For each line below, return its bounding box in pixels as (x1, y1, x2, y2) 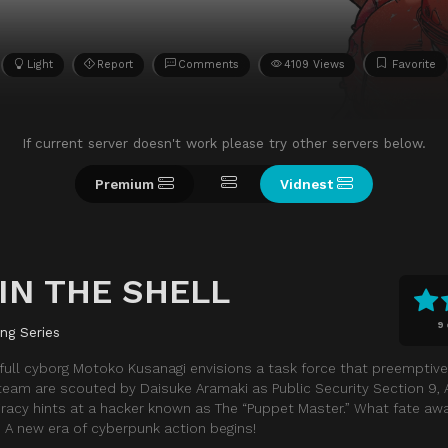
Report (97, 57, 134, 71)
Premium (95, 175, 154, 192)
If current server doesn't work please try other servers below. (22, 134, 426, 151)
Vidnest (280, 175, 333, 192)
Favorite (392, 57, 437, 71)
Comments (178, 57, 239, 71)
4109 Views (283, 57, 345, 71)
